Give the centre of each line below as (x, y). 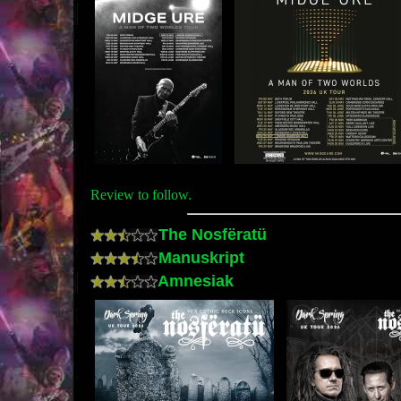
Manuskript (199, 257)
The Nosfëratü (210, 234)
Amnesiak (194, 280)
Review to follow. (141, 194)
